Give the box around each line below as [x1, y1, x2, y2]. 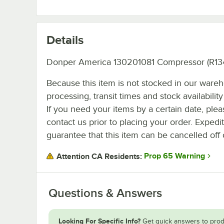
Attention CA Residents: [56, 151, 142, 161]
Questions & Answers [48, 186, 162, 199]
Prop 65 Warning [144, 151, 205, 161]
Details [46, 32, 83, 46]
